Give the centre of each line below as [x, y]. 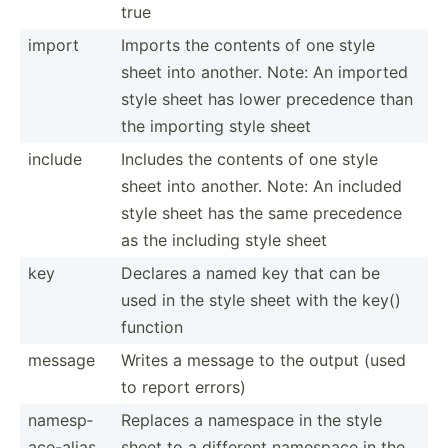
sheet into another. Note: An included [261, 185]
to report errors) [183, 386]
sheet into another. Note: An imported [264, 71]
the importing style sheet [216, 125]
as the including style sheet [224, 239]
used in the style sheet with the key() [261, 299]
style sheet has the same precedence [261, 212]
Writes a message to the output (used [263, 359]
